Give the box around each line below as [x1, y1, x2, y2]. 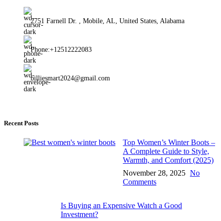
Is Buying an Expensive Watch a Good [61, 201, 182, 210]
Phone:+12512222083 [31, 45, 92, 53]
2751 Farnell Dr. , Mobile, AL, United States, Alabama [31, 17, 184, 25]
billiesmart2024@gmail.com [31, 74, 110, 82]
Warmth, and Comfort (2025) [123, 156, 214, 165]
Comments [123, 178, 156, 186]
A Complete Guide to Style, [123, 147, 209, 156]
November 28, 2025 [123, 169, 185, 178]
